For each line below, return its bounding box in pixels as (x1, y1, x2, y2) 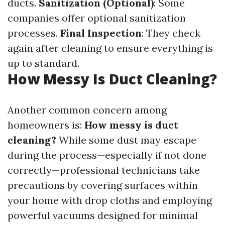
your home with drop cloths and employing (8, 194, 212, 207)
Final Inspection (60, 27, 142, 40)
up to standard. (8, 57, 79, 70)
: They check (142, 27, 200, 40)
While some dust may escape (56, 134, 196, 147)
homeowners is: (8, 119, 84, 132)
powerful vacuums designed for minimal (8, 209, 198, 222)
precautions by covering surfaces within (8, 179, 198, 192)
